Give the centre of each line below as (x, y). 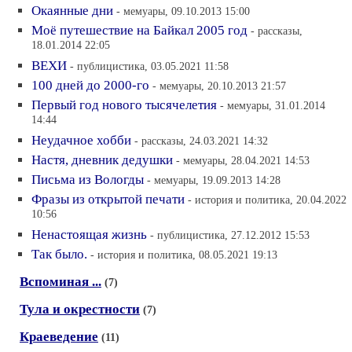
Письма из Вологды (88, 179)
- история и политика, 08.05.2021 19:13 (184, 254)
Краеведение (59, 336)
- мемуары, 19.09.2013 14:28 (214, 180)
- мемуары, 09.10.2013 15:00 (183, 11)
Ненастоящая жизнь (89, 234)
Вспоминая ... (60, 281)
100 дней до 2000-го (90, 85)
